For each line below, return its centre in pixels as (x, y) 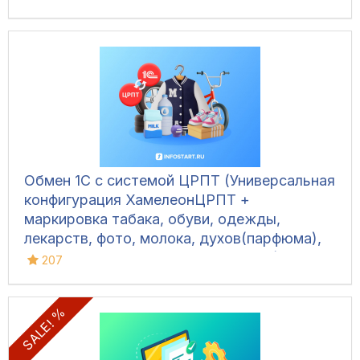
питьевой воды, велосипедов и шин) (152, 258)
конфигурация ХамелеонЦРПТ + (137, 200)
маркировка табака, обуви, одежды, (152, 219)
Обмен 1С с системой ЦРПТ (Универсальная (180, 181)
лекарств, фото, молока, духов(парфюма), (173, 239)
